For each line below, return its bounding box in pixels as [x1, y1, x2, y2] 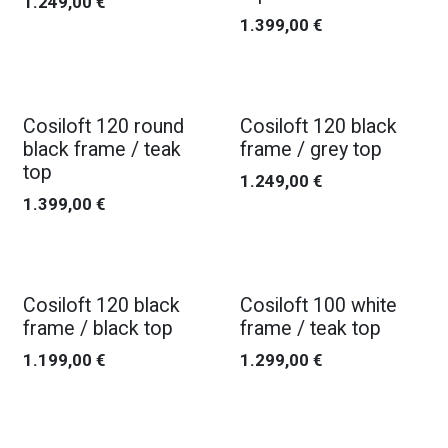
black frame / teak [23, 138, 181, 161]
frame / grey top [239, 138, 382, 161]
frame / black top [23, 317, 173, 340]
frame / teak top [239, 317, 381, 340]
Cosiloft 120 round [23, 115, 184, 138]
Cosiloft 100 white [239, 294, 397, 317]
